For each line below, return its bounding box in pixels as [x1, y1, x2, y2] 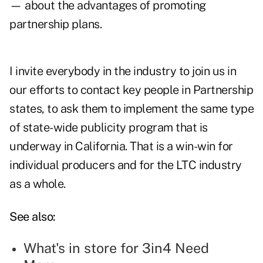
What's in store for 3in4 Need [23, 240, 209, 257]
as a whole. [9, 177, 66, 191]
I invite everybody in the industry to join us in [9, 64, 236, 79]
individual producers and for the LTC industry [9, 158, 242, 173]
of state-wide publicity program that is [9, 120, 208, 135]
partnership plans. [9, 17, 102, 32]
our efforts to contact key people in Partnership [9, 83, 253, 97]
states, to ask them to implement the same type [9, 102, 254, 116]
